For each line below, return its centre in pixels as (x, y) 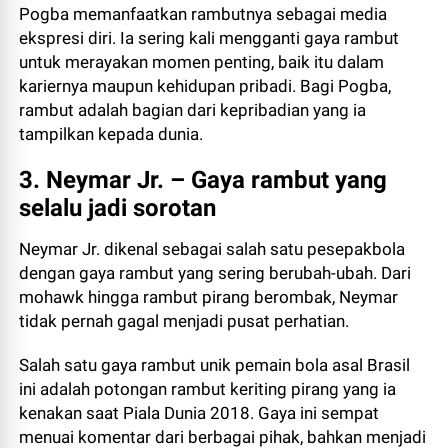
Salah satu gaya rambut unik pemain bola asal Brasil (215, 365)
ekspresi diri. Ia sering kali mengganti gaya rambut (209, 38)
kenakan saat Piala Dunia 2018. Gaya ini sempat (199, 413)
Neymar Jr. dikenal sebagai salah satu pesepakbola (212, 249)
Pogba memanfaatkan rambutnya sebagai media (203, 14)
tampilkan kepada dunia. (111, 134)
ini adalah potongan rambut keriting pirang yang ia (208, 389)
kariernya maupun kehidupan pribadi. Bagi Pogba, (205, 86)
